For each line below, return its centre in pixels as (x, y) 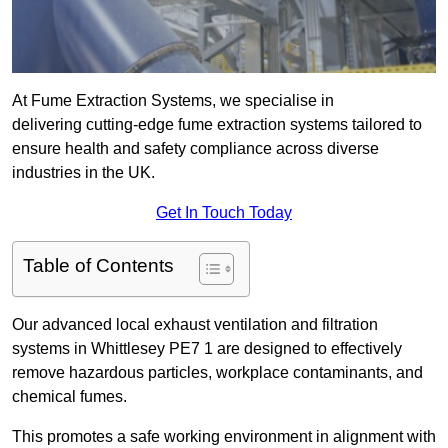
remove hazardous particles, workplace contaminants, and (217, 373)
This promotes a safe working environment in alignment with (224, 437)
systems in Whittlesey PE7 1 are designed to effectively (207, 349)
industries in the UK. (83, 173)
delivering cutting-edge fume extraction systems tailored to (217, 125)
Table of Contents (98, 266)
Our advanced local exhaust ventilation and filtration (195, 325)
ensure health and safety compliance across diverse (195, 149)
